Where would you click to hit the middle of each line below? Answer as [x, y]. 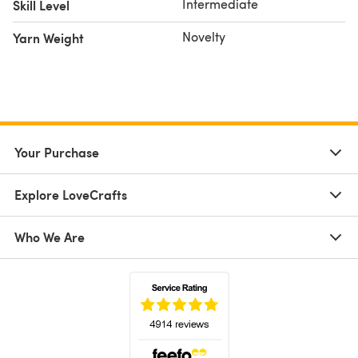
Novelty [204, 36]
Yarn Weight [48, 38]
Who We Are [50, 237]
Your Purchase [57, 152]
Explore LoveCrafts [71, 194]
